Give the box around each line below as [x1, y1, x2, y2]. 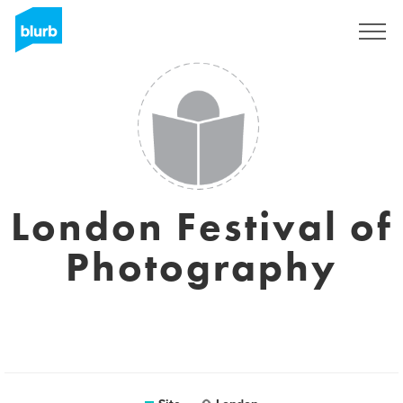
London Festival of [10, 201, 393, 253]
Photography [66, 241, 337, 293]
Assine [289, 24, 322, 39]
